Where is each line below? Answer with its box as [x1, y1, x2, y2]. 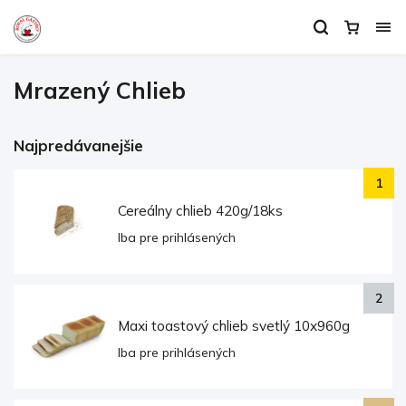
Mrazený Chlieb [14, 76, 186, 104]
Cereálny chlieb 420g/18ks [118, 202, 283, 219]
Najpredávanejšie [14, 136, 143, 155]
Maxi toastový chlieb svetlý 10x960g [118, 317, 350, 334]
